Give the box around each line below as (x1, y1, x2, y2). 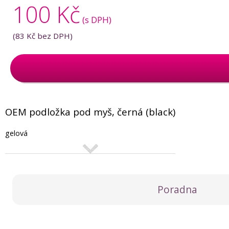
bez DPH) (35, 31, 73, 41)
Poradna (157, 182, 197, 196)
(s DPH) (82, 14, 111, 26)
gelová (5, 128, 28, 138)
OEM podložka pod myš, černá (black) (5, 105, 175, 118)
